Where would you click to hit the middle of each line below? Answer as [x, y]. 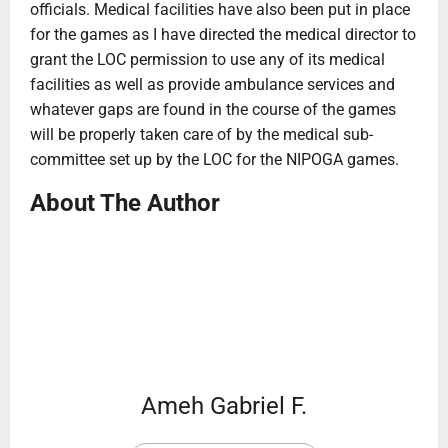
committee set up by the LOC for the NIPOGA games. [214, 159]
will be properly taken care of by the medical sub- [201, 134]
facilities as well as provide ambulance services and [212, 84]
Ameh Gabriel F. [224, 405]
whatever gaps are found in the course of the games [213, 109]
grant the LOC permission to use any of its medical [207, 59]
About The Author [125, 202]
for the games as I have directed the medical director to [223, 34]
